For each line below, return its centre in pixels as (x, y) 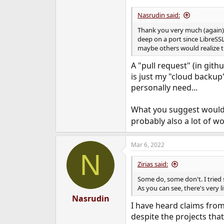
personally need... (164, 88)
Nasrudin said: (158, 15)
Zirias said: (152, 164)
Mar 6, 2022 (147, 144)
